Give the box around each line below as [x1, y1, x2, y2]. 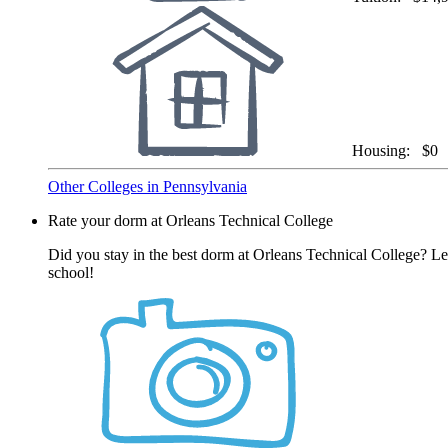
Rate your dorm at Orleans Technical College [48, 211, 333, 229]
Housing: [352, 141, 418, 159]
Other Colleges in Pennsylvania [48, 177, 247, 195]
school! [48, 263, 94, 281]
